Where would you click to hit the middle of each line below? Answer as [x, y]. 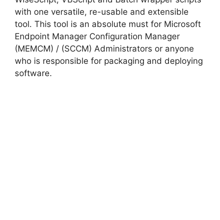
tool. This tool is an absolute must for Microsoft [108, 24]
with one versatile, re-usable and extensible [102, 12]
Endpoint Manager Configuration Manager [97, 36]
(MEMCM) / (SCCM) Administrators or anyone [104, 48]
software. [33, 73]
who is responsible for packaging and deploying [109, 61]
